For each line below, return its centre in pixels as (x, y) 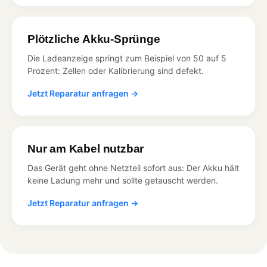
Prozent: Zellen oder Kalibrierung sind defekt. (116, 70)
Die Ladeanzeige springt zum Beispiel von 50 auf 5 (127, 58)
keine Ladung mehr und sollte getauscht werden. (123, 180)
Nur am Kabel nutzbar (86, 148)
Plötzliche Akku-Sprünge (94, 39)
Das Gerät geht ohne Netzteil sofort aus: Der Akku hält (133, 167)
